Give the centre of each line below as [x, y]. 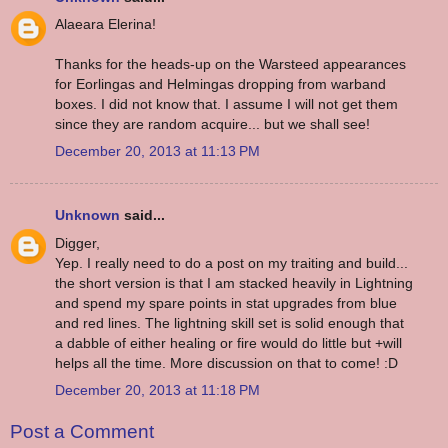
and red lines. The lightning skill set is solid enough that [229, 322]
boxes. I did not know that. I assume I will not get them [226, 103]
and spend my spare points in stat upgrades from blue [226, 302]
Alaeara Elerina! [105, 23]
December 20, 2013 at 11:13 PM [157, 151]
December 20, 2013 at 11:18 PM [157, 389]
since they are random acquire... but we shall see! [212, 123]
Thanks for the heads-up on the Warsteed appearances [230, 63]
